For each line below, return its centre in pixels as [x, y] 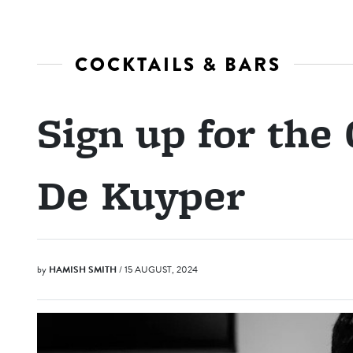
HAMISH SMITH [83, 269]
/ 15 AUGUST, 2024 [158, 269]
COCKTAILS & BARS [178, 64]
